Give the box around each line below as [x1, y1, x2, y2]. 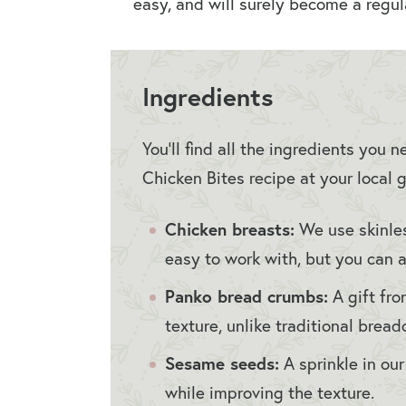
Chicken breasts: [165, 217, 295, 240]
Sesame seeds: [165, 351, 279, 374]
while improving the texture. [165, 380, 379, 403]
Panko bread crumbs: [165, 284, 328, 307]
